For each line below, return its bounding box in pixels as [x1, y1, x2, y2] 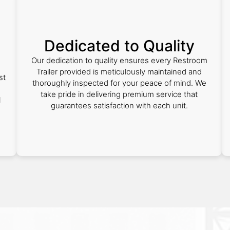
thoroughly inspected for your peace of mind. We [32, 78, 206, 88]
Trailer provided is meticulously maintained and [36, 67, 202, 76]
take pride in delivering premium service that [41, 89, 198, 99]
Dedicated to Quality [44, 36, 195, 55]
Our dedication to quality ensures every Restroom [31, 55, 207, 65]
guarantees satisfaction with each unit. [50, 101, 188, 110]
